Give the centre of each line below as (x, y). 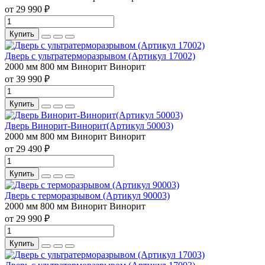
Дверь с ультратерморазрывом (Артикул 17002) (100, 56)
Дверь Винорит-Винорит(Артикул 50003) (89, 125)
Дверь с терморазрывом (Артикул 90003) (87, 195)
